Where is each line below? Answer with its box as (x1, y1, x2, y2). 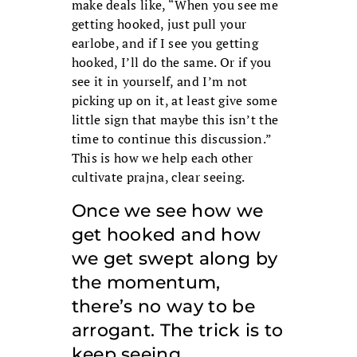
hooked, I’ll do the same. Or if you (71, 53, 272, 72)
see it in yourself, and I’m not (71, 73, 248, 91)
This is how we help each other (71, 149, 253, 167)
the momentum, (71, 272, 221, 294)
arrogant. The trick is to (71, 320, 284, 342)
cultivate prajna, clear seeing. (71, 168, 245, 186)
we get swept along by (71, 248, 278, 270)
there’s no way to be (71, 296, 255, 318)
